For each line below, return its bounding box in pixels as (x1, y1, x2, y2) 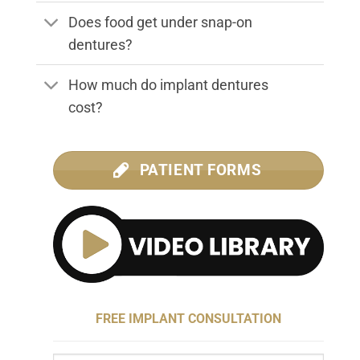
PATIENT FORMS (139, 161, 262, 180)
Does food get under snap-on (68, 14, 253, 31)
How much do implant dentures (68, 76, 269, 93)
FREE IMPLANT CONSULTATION (95, 311, 281, 327)
